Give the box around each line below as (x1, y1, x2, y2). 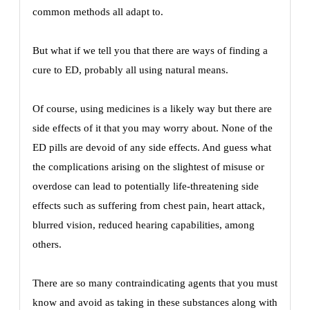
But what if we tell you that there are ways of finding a (33, 45, 268, 56)
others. (33, 239, 62, 250)
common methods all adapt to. (33, 6, 163, 17)
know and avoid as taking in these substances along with (33, 297, 277, 308)
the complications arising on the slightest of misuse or (33, 161, 264, 172)
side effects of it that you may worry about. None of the (33, 122, 273, 134)
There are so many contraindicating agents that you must (33, 277, 277, 289)
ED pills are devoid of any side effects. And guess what (33, 142, 271, 153)
